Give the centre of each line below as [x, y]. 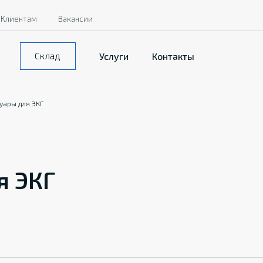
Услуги [114, 56]
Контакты [173, 56]
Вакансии [75, 19]
